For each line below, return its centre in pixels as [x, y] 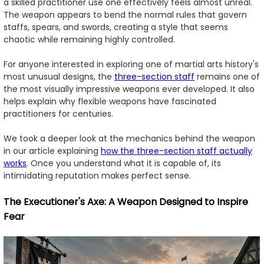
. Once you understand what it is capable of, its [124, 164]
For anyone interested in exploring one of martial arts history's [131, 65]
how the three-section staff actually [176, 151]
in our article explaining [52, 151]
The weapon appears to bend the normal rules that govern [125, 15]
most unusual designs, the [59, 77]
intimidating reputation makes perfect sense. [97, 176]
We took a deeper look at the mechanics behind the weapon [129, 139]
